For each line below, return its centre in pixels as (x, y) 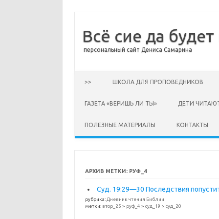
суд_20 (173, 206)
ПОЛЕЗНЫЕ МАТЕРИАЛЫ (120, 125)
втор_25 (111, 206)
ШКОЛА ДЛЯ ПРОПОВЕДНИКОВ (158, 82)
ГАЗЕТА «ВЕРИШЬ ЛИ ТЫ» (121, 103)
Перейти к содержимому (115, 74)
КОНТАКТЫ (192, 125)
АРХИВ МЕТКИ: (107, 171)
